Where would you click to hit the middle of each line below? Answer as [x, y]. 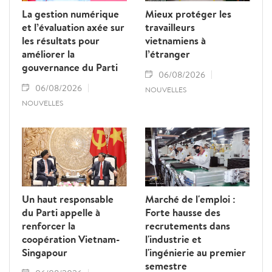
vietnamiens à [175, 41]
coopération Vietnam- [71, 239]
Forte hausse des [183, 212]
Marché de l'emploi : [190, 199]
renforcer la [49, 226]
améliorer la [48, 54]
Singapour [45, 253]
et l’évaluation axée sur [73, 27]
